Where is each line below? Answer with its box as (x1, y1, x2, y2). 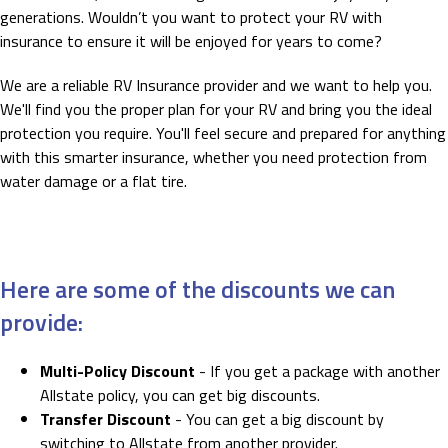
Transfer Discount (40, 407, 171, 431)
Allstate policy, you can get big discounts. (40, 383, 320, 407)
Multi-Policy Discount (40, 359, 195, 383)
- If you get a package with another (195, 359, 440, 383)
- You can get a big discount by (171, 407, 384, 431)
